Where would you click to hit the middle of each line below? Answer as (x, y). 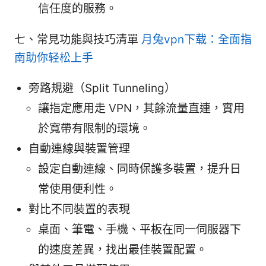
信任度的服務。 (77, 9)
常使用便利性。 (77, 189)
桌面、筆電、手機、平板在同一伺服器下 (140, 230)
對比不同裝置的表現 (79, 210)
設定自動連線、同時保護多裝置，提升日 (140, 169)
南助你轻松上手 (54, 58)
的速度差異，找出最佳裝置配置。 (123, 250)
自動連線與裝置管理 (79, 149)
